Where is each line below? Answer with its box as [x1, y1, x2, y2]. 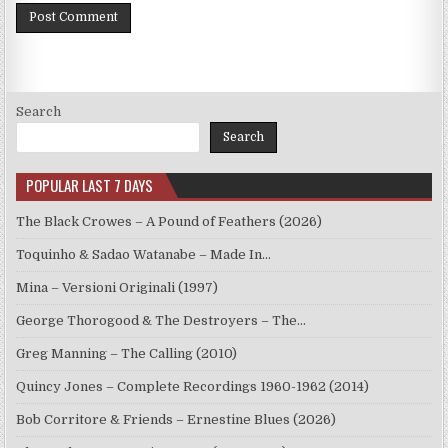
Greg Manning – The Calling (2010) [16, 346, 238, 362]
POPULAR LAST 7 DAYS [26, 174, 154, 197]
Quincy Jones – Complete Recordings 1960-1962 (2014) [16, 379, 370, 395]
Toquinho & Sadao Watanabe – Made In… [16, 247, 272, 263]
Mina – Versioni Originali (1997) [16, 280, 219, 296]
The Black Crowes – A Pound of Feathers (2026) [16, 214, 323, 230]
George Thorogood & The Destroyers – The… [16, 313, 307, 329]
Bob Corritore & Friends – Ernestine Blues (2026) [16, 412, 337, 428]
